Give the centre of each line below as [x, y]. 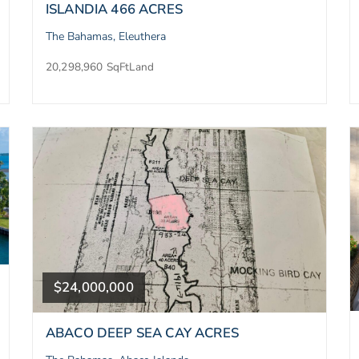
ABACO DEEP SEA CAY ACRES [142, 333]
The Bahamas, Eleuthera [106, 36]
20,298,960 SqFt [88, 67]
